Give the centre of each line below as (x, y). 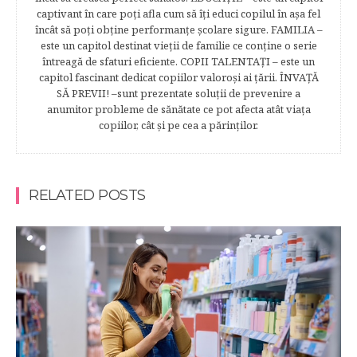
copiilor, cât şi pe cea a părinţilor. (178, 125)
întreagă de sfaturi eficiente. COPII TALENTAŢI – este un (178, 61)
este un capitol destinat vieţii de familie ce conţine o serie (178, 45)
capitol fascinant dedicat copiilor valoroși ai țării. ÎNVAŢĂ (178, 77)
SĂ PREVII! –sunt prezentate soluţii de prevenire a (178, 93)
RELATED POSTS (87, 195)
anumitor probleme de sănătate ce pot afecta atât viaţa (178, 109)
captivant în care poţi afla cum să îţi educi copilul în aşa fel (178, 13)
